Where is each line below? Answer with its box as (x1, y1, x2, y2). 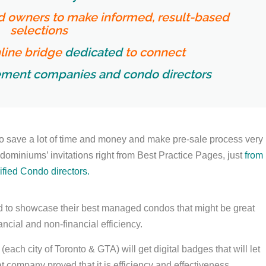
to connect (122, 45, 185, 60)
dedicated (65, 45, 122, 60)
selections (10, 23, 68, 38)
